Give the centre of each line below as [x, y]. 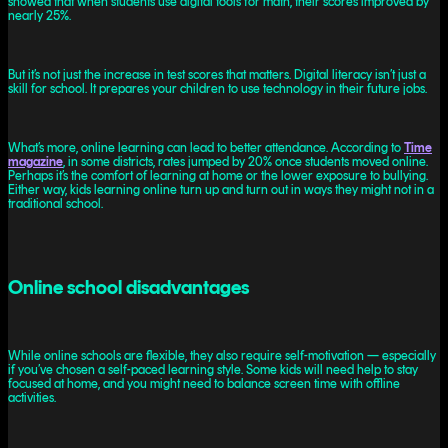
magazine [35, 161]
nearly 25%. [39, 15]
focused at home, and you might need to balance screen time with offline [204, 383]
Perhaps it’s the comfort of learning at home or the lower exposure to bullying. [218, 175]
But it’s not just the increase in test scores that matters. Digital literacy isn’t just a [217, 74]
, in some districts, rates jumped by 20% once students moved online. [245, 161]
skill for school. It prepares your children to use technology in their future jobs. [217, 88]
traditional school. [55, 203]
